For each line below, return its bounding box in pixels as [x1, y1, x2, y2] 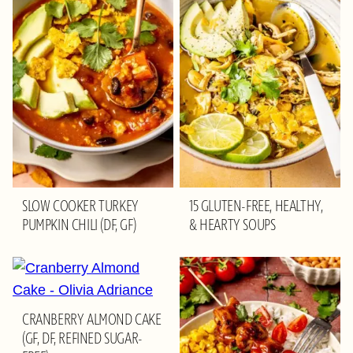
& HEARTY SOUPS [189, 216, 276, 236]
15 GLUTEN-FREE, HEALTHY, [189, 197, 323, 217]
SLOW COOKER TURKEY [22, 197, 139, 217]
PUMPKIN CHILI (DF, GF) [22, 216, 136, 236]
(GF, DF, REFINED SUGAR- [22, 329, 143, 349]
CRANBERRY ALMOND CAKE [22, 310, 162, 330]
